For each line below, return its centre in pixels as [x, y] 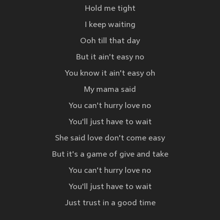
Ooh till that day [110, 41]
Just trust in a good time [110, 204]
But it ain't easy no [110, 58]
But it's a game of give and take [110, 155]
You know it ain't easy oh [110, 74]
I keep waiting [110, 25]
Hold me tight [110, 9]
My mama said [110, 90]
